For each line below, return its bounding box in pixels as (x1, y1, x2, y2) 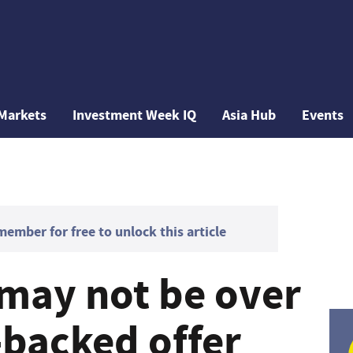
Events (302, 106, 344, 124)
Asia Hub (222, 106, 277, 124)
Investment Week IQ (72, 106, 197, 124)
